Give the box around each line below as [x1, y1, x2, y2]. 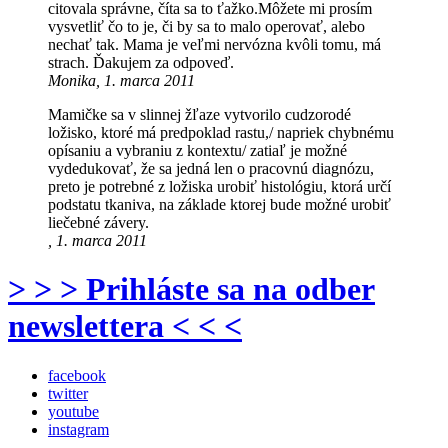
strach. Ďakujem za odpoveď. [48, 54, 234, 72]
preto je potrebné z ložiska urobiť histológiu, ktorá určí [48, 178, 391, 196]
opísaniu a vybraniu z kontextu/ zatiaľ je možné [48, 142, 347, 160]
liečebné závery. [48, 214, 149, 232]
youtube [48, 402, 99, 420]
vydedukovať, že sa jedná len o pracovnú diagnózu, [48, 160, 374, 178]
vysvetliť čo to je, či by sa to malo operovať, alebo [48, 18, 365, 36]
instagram [48, 420, 109, 438]
